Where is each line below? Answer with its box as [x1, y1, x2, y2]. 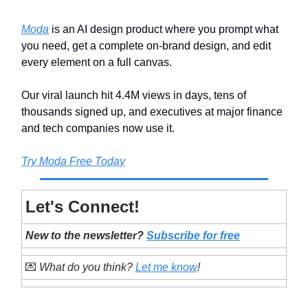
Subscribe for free [146, 230, 240, 242]
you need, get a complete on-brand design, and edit [21, 40, 271, 52]
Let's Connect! [25, 197, 140, 217]
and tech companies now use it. [21, 122, 175, 135]
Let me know [135, 261, 197, 274]
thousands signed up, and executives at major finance [21, 106, 283, 118]
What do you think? [36, 261, 135, 274]
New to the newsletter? [25, 230, 146, 242]
